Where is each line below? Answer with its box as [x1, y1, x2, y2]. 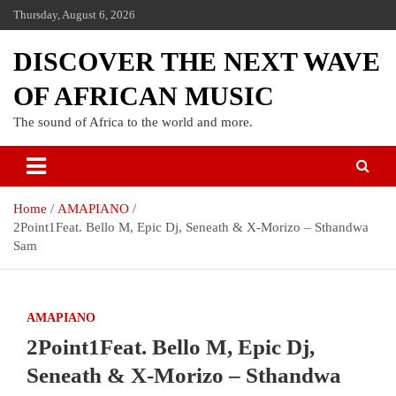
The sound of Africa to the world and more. [13, 115, 253, 129]
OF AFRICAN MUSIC [13, 81, 274, 110]
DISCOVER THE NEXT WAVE [13, 47, 380, 76]
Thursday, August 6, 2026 [13, 8, 135, 21]
